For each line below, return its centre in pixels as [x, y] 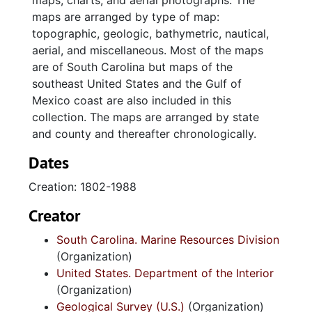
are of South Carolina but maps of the [132, 67]
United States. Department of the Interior [165, 273]
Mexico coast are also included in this [132, 100]
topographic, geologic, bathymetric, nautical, [150, 33]
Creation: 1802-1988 [83, 187]
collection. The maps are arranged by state [146, 117]
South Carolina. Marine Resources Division [168, 240]
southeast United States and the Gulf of [137, 84]
